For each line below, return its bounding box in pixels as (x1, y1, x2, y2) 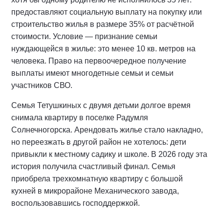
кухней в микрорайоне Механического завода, (11, 186, 179, 195)
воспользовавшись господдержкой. (11, 198, 140, 207)
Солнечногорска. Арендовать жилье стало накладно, (11, 125, 203, 134)
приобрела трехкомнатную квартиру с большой (11, 174, 183, 183)
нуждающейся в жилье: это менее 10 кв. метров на (11, 44, 196, 53)
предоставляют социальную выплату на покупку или (11, 7, 202, 16)
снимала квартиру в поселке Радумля (11, 113, 148, 122)
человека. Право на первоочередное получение (11, 56, 186, 65)
